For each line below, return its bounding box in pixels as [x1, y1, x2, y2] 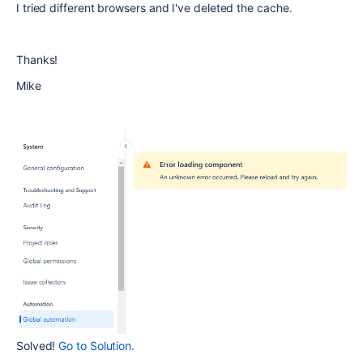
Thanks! [16, 53, 58, 66]
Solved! [16, 338, 59, 352]
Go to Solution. [58, 338, 135, 352]
